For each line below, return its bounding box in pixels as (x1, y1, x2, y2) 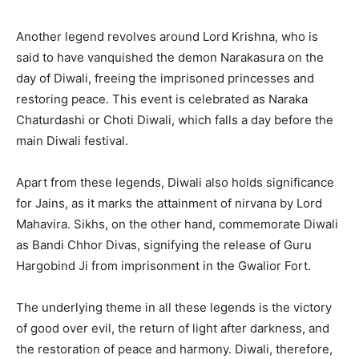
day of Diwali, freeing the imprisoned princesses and (16, 70, 314, 86)
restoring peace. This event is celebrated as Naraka (16, 91, 308, 107)
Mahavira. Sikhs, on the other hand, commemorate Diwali (16, 216, 338, 232)
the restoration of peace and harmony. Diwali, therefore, (16, 341, 333, 357)
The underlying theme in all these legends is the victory (16, 299, 332, 315)
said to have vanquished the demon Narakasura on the (16, 49, 324, 65)
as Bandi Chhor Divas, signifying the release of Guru (16, 236, 312, 252)
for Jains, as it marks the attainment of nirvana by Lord (16, 195, 322, 211)
